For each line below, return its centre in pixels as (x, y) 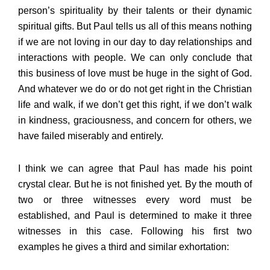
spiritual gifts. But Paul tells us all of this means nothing (135, 27)
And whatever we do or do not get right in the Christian (135, 89)
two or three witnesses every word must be (135, 200)
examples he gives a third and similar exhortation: (124, 247)
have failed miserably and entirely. (91, 136)
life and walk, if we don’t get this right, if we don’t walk (135, 105)
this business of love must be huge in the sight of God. (135, 74)
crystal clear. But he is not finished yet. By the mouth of (135, 184)
